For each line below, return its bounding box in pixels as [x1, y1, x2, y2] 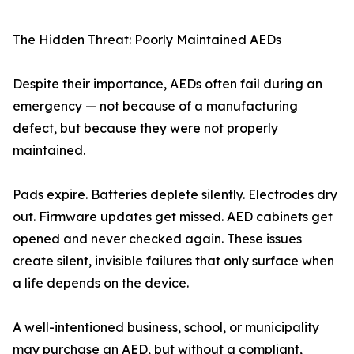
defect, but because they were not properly [13, 120, 278, 136]
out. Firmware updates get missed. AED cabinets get [13, 209, 333, 224]
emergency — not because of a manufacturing [13, 98, 298, 114]
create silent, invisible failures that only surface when [13, 253, 334, 269]
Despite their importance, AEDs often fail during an [13, 76, 322, 92]
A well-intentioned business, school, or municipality [13, 319, 319, 335]
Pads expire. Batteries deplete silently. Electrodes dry [13, 186, 337, 202]
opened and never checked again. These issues [13, 231, 302, 247]
